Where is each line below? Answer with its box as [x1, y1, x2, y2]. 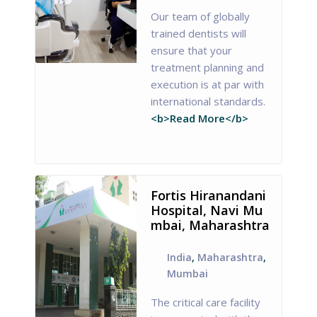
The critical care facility [151, 295, 261, 310]
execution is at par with [151, 76, 265, 91]
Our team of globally [151, 8, 250, 23]
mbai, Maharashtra [151, 216, 270, 234]
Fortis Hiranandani [151, 186, 267, 204]
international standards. [151, 93, 266, 108]
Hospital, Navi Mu [151, 201, 263, 219]
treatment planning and [151, 59, 265, 74]
